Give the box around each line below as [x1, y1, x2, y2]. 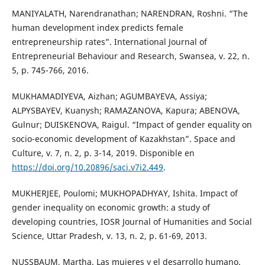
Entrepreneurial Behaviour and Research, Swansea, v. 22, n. [11, 50, 250, 62]
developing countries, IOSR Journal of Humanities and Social [11, 216, 252, 228]
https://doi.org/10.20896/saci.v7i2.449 [11, 161, 163, 173]
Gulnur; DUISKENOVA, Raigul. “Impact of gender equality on [11, 119, 252, 131]
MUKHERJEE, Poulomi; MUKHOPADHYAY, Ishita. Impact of [11, 188, 238, 199]
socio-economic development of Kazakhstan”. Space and [11, 133, 235, 145]
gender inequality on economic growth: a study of [11, 202, 210, 214]
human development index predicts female [11, 22, 183, 34]
